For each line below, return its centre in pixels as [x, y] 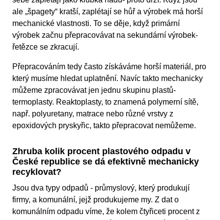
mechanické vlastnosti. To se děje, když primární [96, 24]
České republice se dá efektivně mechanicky [106, 162]
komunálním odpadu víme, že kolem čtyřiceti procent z [106, 212]
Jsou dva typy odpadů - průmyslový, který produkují [101, 188]
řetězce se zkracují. [46, 47]
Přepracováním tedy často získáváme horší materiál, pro [109, 67]
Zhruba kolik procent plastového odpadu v [101, 151]
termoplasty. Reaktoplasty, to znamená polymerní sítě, [105, 102]
